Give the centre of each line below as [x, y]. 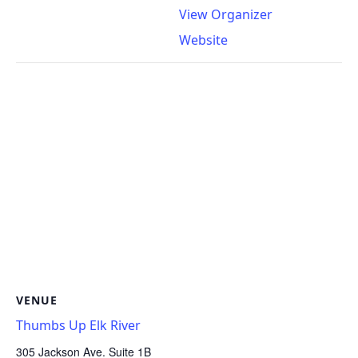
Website [203, 40]
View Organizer [226, 14]
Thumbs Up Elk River [78, 325]
